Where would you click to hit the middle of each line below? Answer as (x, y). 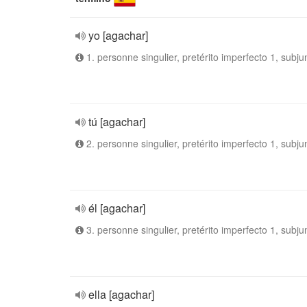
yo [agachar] (118, 35)
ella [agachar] (121, 294)
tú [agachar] (117, 122)
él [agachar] (117, 208)
